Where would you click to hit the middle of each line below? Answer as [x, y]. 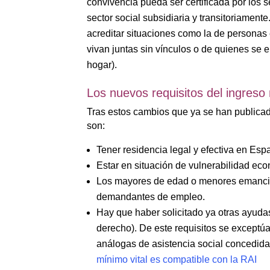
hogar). [102, 64]
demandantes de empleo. [151, 196]
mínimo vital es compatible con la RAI [177, 259]
